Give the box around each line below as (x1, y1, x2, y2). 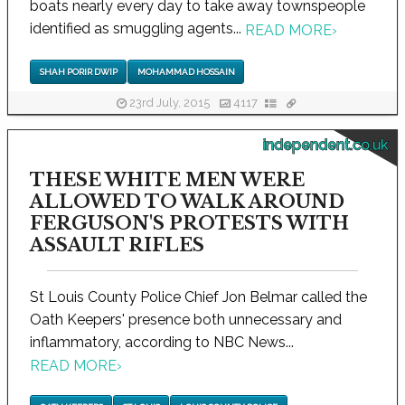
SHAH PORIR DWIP (39, 66, 118, 77)
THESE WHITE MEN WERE (30, 168, 305, 191)
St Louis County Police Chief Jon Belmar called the (30, 287, 367, 306)
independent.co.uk (263, 136, 388, 154)
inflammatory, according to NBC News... (30, 333, 294, 351)
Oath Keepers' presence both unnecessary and (30, 310, 342, 328)
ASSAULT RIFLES (30, 233, 204, 256)
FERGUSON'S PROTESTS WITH (30, 212, 349, 234)
